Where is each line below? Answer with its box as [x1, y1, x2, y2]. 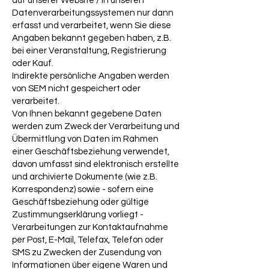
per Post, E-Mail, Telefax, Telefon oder [12, 235, 163, 244]
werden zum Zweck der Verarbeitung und [12, 122, 180, 131]
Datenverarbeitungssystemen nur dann [12, 8, 174, 17]
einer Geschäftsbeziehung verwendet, [12, 147, 169, 156]
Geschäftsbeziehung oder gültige [12, 198, 149, 207]
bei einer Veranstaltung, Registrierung [12, 46, 166, 55]
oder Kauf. [12, 59, 53, 68]
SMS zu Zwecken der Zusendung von [12, 248, 162, 257]
